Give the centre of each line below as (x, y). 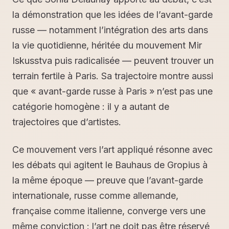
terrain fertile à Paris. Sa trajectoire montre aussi (113, 76)
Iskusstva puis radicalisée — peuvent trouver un (113, 61)
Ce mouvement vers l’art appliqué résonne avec (112, 150)
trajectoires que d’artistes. (67, 122)
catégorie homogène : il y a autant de (91, 107)
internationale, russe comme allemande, (95, 196)
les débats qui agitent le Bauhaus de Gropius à (110, 165)
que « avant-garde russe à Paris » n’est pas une (112, 91)
